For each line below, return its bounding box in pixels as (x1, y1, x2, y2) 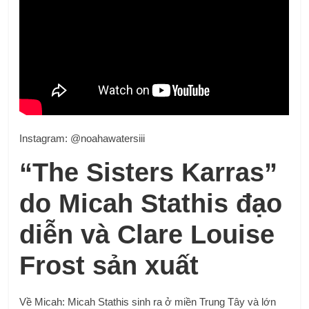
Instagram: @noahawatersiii (19, 132, 146, 144)
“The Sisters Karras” (19, 157, 278, 187)
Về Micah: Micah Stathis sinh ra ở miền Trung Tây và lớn (19, 295, 277, 308)
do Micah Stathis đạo (19, 188, 283, 218)
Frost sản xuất (19, 250, 199, 280)
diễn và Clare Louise (19, 219, 275, 249)
